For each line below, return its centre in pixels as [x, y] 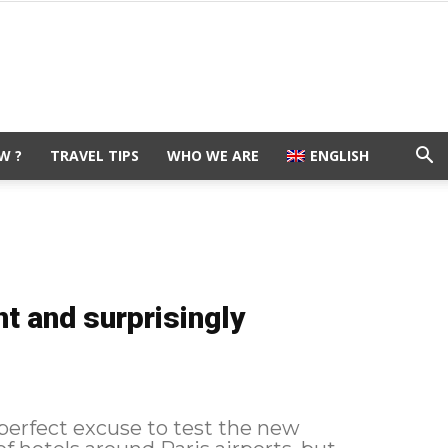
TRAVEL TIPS [94, 155]
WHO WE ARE [213, 155]
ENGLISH [339, 155]
